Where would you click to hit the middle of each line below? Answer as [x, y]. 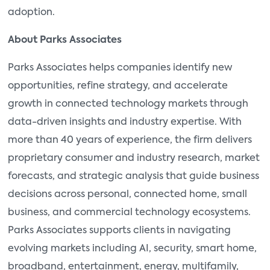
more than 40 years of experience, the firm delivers [130, 141]
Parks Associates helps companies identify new [120, 68]
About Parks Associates [65, 41]
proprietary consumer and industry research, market [134, 159]
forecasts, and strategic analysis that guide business [133, 177]
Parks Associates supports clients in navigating [119, 231]
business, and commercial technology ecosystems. [129, 213]
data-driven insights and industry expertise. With [125, 123]
